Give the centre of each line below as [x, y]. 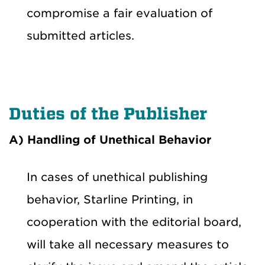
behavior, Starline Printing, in [110, 199]
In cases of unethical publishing [117, 177]
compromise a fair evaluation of [119, 13]
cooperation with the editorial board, [134, 222]
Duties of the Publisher [108, 114]
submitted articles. [80, 35]
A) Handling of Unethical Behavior [110, 140]
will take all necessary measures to [128, 244]
